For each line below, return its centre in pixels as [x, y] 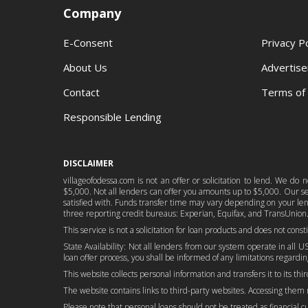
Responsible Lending [112, 117]
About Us [85, 67]
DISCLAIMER [88, 163]
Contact [81, 92]
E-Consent [88, 43]
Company [92, 13]
